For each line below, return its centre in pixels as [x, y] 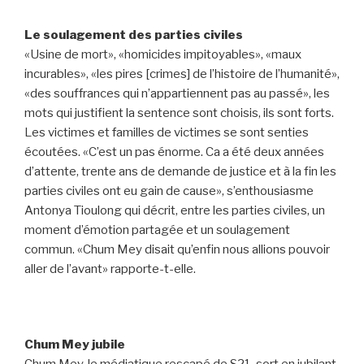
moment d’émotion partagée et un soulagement [157, 230]
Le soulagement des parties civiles [134, 35]
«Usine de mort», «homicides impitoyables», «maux [163, 54]
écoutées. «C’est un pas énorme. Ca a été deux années [174, 152]
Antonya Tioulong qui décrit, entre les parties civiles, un [175, 210]
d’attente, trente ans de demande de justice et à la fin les [180, 171]
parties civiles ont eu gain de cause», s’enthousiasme [169, 191]
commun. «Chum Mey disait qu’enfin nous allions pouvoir [177, 249]
